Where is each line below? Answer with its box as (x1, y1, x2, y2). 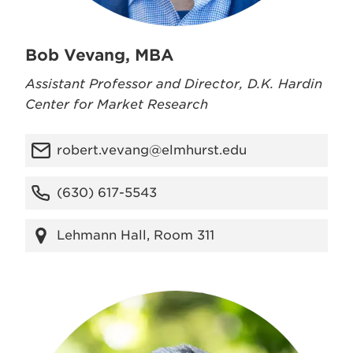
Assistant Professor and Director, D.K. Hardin (25, 76, 322, 91)
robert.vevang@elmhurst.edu (57, 143, 247, 158)
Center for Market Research (25, 97, 208, 112)
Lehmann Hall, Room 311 (57, 228, 214, 243)
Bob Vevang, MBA (25, 46, 174, 65)
